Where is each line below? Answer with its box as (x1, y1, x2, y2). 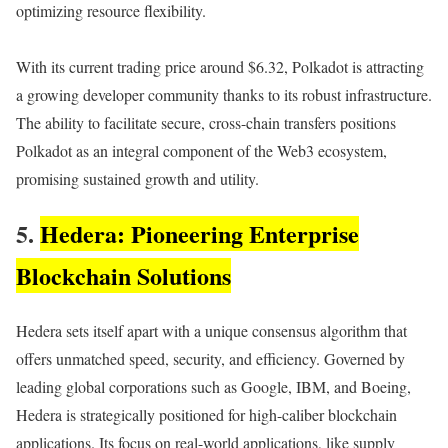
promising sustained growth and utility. (16, 168, 259, 189)
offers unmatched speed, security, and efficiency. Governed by (16, 347, 405, 369)
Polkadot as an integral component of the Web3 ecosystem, (16, 140, 387, 161)
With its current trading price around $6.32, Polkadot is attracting (16, 56, 424, 77)
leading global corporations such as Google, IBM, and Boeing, (16, 375, 411, 397)
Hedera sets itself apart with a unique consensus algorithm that (16, 319, 407, 341)
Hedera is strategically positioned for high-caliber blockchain (16, 403, 397, 425)
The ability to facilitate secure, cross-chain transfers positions (16, 112, 396, 133)
